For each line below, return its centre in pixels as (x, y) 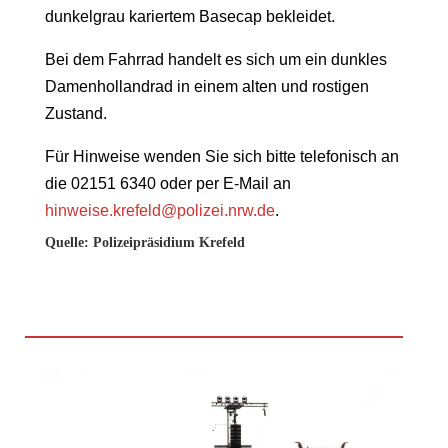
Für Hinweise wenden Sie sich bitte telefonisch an (221, 156)
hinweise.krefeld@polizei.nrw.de (159, 210)
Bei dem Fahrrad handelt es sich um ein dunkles (215, 59)
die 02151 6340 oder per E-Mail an (167, 183)
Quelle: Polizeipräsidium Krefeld (144, 242)
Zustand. (75, 113)
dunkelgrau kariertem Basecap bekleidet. (189, 16)
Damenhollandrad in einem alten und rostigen (206, 86)
